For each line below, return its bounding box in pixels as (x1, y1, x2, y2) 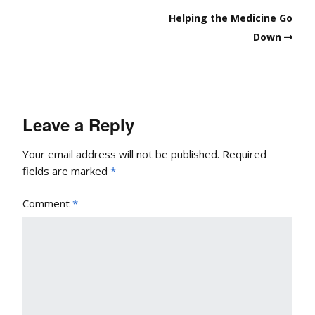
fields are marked (22, 164, 110, 179)
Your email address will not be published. (22, 147, 219, 162)
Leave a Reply (22, 112, 134, 137)
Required (222, 147, 266, 162)
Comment (22, 196, 72, 211)
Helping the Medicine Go (169, 11, 292, 25)
